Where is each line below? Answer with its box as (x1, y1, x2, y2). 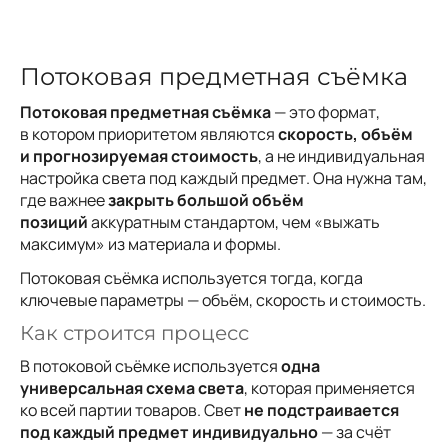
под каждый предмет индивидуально (20, 421, 318, 444)
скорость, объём (278, 123, 413, 146)
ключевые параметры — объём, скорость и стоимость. (20, 289, 426, 312)
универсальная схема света (20, 377, 244, 400)
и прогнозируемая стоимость (20, 145, 258, 168)
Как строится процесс (20, 321, 249, 346)
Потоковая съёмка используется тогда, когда (20, 267, 363, 290)
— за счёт (318, 421, 391, 444)
